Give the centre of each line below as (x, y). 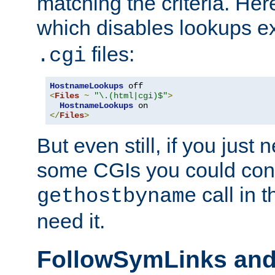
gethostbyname (117, 197)
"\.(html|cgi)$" (131, 96)
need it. (71, 221)
